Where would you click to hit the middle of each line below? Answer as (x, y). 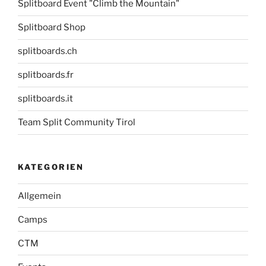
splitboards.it (45, 99)
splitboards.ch (47, 51)
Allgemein (39, 196)
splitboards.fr (46, 75)
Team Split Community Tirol (77, 123)
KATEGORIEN (51, 167)
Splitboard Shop (52, 28)
